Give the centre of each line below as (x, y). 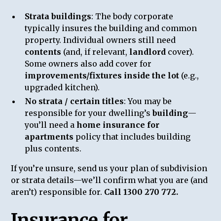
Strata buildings (58, 16)
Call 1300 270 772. (141, 192)
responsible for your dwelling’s (89, 113)
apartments (49, 136)
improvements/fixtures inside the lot (102, 75)
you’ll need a (51, 125)
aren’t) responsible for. (58, 192)
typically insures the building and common (111, 28)
